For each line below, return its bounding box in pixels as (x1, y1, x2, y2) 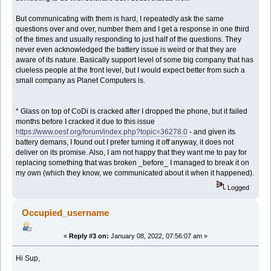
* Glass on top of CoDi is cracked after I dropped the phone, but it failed (16, 107, 248, 116)
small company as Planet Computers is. (16, 76, 146, 85)
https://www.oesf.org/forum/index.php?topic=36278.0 (16, 128, 188, 137)
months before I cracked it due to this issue (16, 117, 155, 126)
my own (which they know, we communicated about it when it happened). (16, 169, 255, 178)
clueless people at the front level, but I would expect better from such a (16, 66, 246, 75)
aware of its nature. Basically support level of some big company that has (16, 56, 254, 65)
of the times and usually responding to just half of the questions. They (16, 35, 242, 44)
